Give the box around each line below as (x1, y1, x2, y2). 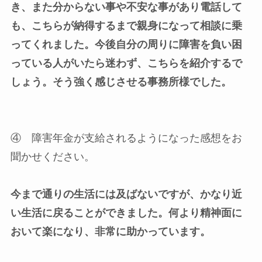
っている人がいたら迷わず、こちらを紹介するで (10, 57, 242, 70)
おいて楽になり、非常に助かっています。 (10, 226, 211, 238)
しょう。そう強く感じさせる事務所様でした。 (10, 76, 232, 88)
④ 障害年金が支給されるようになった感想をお (10, 132, 242, 144)
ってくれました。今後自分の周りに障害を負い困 (10, 39, 242, 51)
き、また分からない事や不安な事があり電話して (10, 1, 242, 13)
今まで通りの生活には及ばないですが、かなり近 (10, 188, 242, 201)
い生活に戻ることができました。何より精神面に (10, 207, 242, 219)
